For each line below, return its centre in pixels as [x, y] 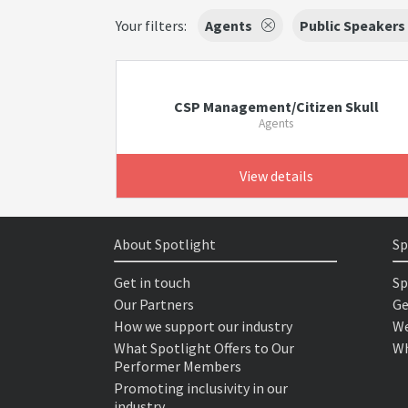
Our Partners [154, 304]
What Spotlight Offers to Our [204, 348]
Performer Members [178, 366]
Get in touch [152, 282]
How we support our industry [203, 326]
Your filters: [151, 25]
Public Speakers [352, 25]
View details [276, 176]
